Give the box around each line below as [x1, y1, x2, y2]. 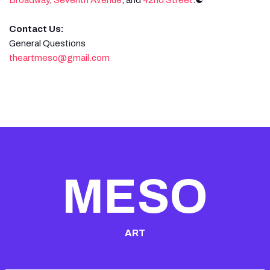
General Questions [9, 38, 86, 48]
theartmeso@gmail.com [9, 52, 110, 63]
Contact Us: [9, 24, 64, 34]
